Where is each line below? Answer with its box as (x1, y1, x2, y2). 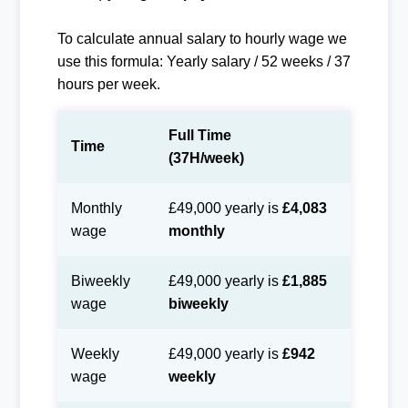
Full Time (168, 127, 231, 143)
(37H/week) (168, 149, 244, 166)
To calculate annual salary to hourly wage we (56, 30, 347, 46)
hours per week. (56, 76, 160, 92)
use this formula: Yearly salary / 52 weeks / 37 (56, 53, 351, 69)
